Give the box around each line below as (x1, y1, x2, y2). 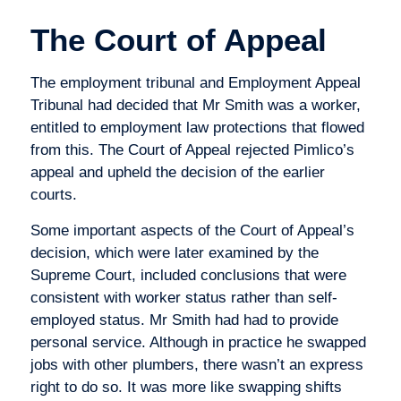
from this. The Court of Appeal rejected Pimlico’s (30, 141, 354, 159)
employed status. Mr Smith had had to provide (30, 311, 338, 328)
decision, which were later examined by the (30, 243, 319, 261)
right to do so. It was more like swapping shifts (30, 378, 342, 396)
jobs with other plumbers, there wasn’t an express (30, 355, 363, 373)
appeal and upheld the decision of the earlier (30, 164, 325, 182)
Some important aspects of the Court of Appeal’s (30, 221, 354, 239)
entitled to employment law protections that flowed (30, 119, 364, 137)
